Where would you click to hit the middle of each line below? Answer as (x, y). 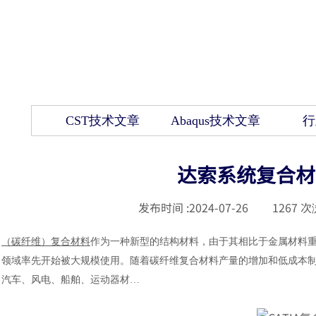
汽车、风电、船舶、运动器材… (72, 280)
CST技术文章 (102, 121)
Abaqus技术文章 (215, 121)
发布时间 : (164, 207)
